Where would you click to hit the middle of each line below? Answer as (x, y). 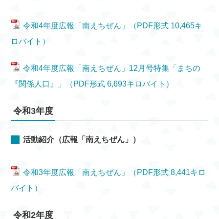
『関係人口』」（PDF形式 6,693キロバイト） (92, 84)
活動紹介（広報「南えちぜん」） (82, 140)
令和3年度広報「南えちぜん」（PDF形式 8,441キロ (115, 172)
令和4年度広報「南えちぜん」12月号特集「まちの (112, 68)
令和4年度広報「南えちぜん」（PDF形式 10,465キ (113, 26)
